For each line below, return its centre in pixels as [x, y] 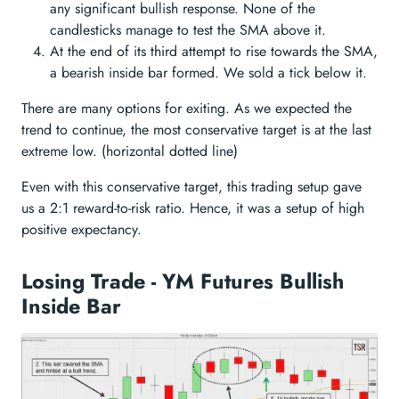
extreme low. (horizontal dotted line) [130, 151]
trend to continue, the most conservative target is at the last [196, 129]
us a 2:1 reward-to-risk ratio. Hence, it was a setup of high [193, 208]
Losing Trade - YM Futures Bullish [183, 281]
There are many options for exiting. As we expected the [187, 108]
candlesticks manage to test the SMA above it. [188, 29]
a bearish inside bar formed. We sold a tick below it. [208, 72]
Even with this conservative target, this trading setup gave [191, 186]
